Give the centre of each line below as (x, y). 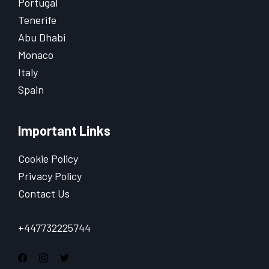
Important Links (64, 131)
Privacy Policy (50, 176)
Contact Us (44, 194)
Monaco (36, 55)
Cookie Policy (48, 159)
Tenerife (37, 20)
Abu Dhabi (42, 38)
